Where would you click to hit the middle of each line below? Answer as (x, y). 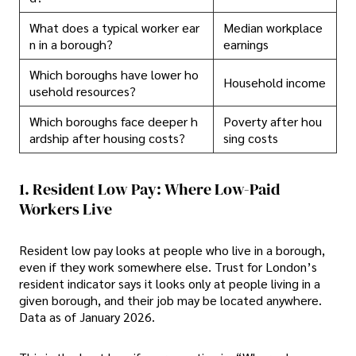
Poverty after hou (273, 122)
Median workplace (273, 28)
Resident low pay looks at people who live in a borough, (172, 250)
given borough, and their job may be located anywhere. (170, 300)
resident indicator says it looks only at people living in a (170, 284)
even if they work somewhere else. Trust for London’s (168, 267)
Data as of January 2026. (87, 317)
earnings (246, 44)
